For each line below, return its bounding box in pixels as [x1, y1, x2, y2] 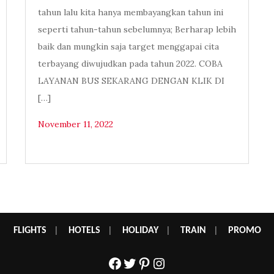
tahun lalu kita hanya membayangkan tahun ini [37, 7, 223, 18]
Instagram [151, 253, 221, 272]
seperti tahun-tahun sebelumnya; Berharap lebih [37, 24, 236, 35]
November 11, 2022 [37, 119, 113, 130]
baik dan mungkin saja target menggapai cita [37, 41, 219, 53]
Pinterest [136, 253, 199, 272]
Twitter [122, 253, 174, 272]
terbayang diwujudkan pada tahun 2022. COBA [37, 58, 223, 70]
